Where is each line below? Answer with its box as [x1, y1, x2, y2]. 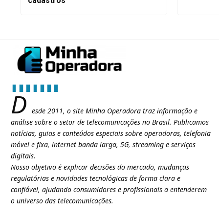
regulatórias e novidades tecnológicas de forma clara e [11, 174, 180, 183]
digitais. [11, 151, 36, 161]
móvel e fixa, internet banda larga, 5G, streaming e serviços [11, 140, 196, 150]
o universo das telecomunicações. [11, 196, 113, 206]
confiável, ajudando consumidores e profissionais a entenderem [11, 185, 207, 195]
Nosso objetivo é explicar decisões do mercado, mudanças [11, 162, 189, 172]
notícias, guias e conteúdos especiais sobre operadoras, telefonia [11, 129, 211, 138]
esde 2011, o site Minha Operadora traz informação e [32, 106, 197, 116]
